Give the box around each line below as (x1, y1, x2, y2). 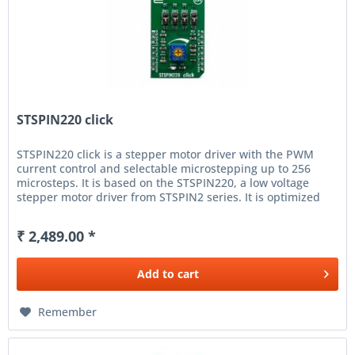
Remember (38, 304, 97, 320)
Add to (137, 266, 175, 282)
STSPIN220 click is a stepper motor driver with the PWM (17, 147, 315, 162)
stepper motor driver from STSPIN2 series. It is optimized (17, 189, 321, 205)
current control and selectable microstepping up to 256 (17, 161, 311, 177)
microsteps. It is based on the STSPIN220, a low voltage (17, 175, 310, 191)
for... (17, 204, 42, 219)
